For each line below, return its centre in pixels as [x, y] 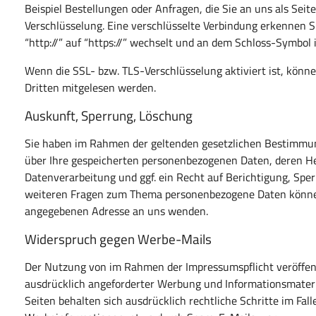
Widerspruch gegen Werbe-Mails [119, 238]
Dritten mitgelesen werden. [91, 87]
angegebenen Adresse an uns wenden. [117, 211]
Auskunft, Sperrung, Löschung [109, 115]
